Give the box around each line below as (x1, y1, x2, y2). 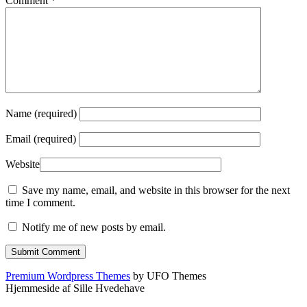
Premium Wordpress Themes (5, 270, 130, 282)
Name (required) (5, 108, 77, 120)
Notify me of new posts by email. (22, 221, 166, 234)
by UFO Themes (130, 270, 206, 282)
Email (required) (5, 133, 76, 145)
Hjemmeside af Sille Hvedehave (5, 282, 145, 295)
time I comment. (5, 197, 75, 209)
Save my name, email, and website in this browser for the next (22, 184, 290, 197)
